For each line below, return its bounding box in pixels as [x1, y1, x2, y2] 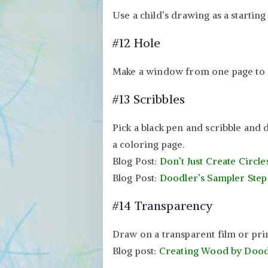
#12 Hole [112, 35, 161, 50]
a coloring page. [112, 138, 185, 150]
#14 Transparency [112, 197, 213, 213]
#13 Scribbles [112, 91, 185, 106]
